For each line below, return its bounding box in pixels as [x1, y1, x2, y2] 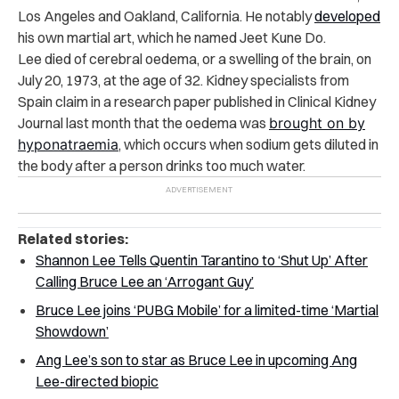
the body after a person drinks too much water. [18, 157, 305, 175]
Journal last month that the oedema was [18, 114, 269, 132]
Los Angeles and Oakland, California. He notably [18, 7, 314, 25]
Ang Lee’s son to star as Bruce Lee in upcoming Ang [36, 351, 357, 369]
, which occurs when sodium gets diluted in [118, 135, 379, 153]
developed [314, 7, 380, 25]
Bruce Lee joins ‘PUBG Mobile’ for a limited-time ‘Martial [36, 301, 379, 319]
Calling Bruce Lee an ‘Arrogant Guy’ [36, 273, 254, 290]
